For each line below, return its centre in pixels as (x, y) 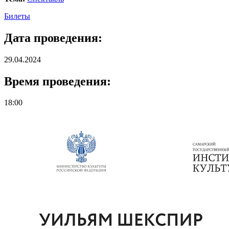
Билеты (17, 16)
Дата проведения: (53, 38)
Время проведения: (58, 81)
